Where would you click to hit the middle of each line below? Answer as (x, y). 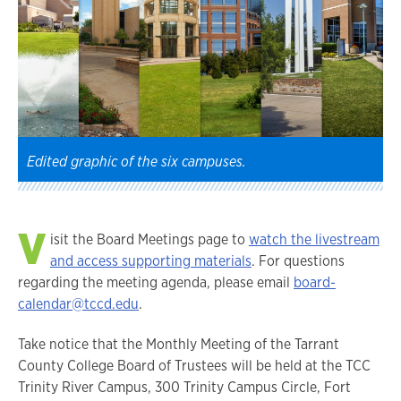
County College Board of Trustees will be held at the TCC (194, 365)
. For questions (298, 260)
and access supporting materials (150, 260)
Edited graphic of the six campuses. (137, 161)
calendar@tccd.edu (78, 303)
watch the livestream (314, 239)
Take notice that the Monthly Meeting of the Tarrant (179, 344)
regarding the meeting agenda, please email (156, 282)
